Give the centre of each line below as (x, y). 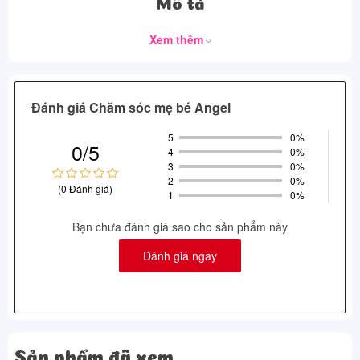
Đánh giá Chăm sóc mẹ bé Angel (131, 107)
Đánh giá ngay (180, 256)
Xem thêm (178, 39)
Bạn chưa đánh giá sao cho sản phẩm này (180, 227)
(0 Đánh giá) (85, 188)
